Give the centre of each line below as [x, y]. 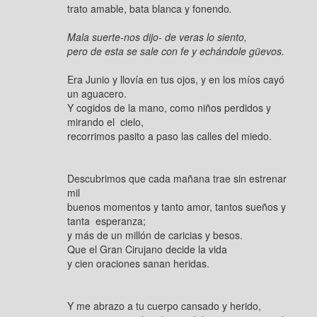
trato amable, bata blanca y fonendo [148, 8]
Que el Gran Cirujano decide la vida [147, 249]
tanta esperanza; [106, 221]
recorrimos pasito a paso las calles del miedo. [169, 136]
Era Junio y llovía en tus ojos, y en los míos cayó [176, 79]
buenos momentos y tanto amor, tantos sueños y [177, 207]
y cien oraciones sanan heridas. [138, 263]
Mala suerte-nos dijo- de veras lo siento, [157, 37]
